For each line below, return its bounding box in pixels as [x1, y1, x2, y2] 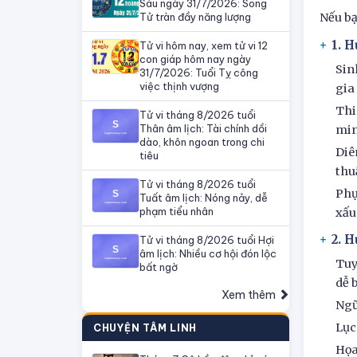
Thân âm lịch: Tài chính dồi [139, 122, 267, 135]
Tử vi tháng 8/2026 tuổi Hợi [139, 233, 274, 246]
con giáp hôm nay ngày [139, 53, 251, 65]
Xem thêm [222, 288, 278, 302]
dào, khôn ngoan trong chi [139, 135, 265, 148]
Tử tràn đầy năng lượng [139, 10, 251, 23]
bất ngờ [139, 261, 178, 273]
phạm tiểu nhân [139, 205, 214, 218]
